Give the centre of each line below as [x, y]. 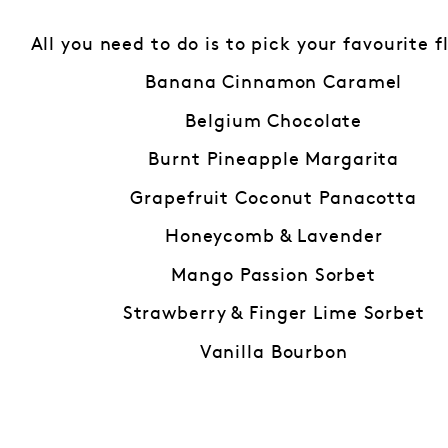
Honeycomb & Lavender [273, 237]
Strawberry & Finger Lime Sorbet [273, 314]
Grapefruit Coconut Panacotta [273, 198]
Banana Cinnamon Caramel [274, 83]
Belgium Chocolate [274, 121]
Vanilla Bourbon [273, 352]
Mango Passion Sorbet [273, 275]
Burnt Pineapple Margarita [274, 160]
